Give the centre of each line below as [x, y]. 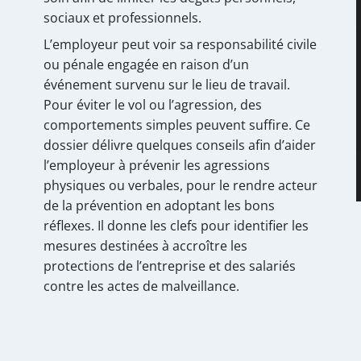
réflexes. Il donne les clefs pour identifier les [176, 225]
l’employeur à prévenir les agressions [157, 165]
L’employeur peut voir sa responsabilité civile [180, 44]
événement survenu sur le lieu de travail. [167, 84]
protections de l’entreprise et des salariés [170, 266]
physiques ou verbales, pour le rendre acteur [180, 185]
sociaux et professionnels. [122, 17]
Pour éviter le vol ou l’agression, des [153, 104]
